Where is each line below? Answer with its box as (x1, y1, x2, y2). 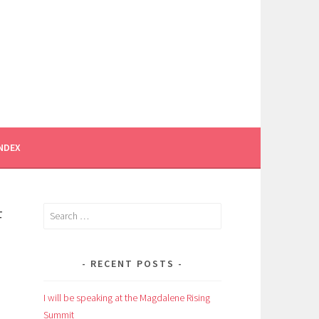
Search (43, 204, 70, 217)
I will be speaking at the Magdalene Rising (43, 291, 210, 304)
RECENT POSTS (90, 256, 174, 270)
